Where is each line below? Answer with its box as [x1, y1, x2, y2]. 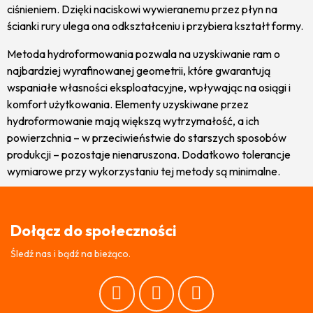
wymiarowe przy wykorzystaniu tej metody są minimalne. [7, 163, 280, 178]
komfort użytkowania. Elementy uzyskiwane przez [7, 96, 249, 111]
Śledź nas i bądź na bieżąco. [10, 247, 131, 260]
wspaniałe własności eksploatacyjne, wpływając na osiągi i [7, 80, 291, 94]
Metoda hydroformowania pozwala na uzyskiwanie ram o [7, 46, 280, 61]
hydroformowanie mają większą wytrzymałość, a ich [7, 113, 259, 128]
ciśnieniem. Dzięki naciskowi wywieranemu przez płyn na [7, 1, 277, 16]
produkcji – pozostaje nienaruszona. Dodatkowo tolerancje [7, 147, 291, 161]
